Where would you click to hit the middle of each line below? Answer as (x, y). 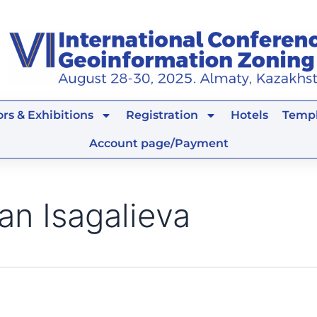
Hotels (249, 115)
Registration (162, 115)
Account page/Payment (158, 144)
